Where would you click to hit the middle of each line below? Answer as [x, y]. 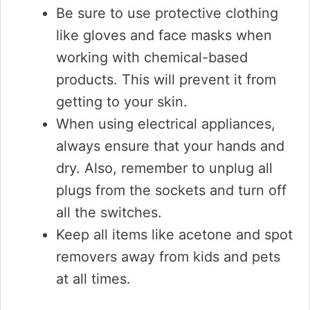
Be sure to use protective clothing [167, 13]
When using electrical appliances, [166, 124]
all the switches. [109, 212]
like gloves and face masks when [164, 35]
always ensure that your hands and [170, 146]
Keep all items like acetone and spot [174, 235]
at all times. [93, 279]
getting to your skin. [122, 102]
